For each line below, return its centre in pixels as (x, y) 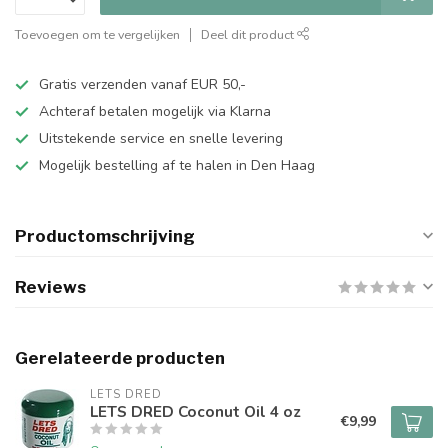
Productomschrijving (105, 236)
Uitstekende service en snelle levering (161, 138)
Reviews (50, 287)
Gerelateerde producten (120, 358)
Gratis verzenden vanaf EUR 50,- (142, 84)
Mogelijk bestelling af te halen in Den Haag (177, 165)
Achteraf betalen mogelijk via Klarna (155, 111)
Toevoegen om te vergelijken (97, 34)
